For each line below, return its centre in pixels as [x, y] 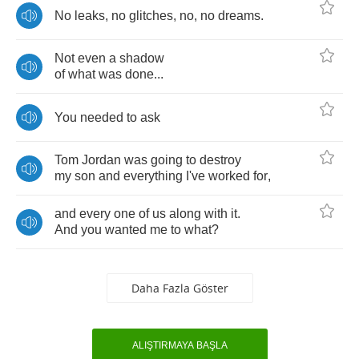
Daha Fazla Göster [179, 288]
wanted [126, 230]
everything [153, 176]
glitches [151, 15]
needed [102, 117]
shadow [142, 58]
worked [229, 176]
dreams [239, 15]
